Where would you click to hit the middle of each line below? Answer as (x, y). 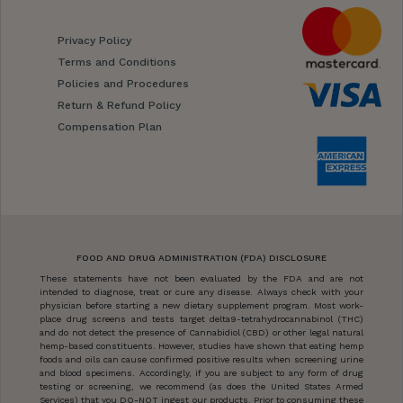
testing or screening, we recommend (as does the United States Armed (201, 386)
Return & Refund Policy (119, 106)
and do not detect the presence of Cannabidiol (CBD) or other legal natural (201, 332)
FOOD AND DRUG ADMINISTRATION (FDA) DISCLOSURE (201, 258)
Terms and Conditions (117, 63)
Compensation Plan (110, 127)
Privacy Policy (94, 41)
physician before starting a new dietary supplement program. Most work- (201, 305)
